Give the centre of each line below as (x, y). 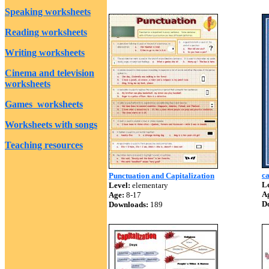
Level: (119, 185)
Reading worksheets (46, 32)
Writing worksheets (45, 53)
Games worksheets (44, 104)
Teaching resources (44, 145)
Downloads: (128, 204)
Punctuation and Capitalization (162, 176)
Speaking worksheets (48, 12)
